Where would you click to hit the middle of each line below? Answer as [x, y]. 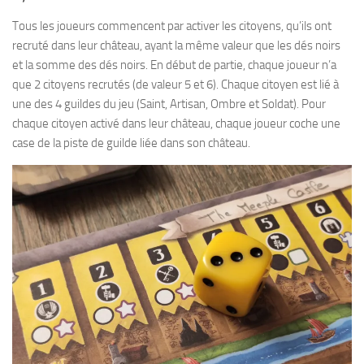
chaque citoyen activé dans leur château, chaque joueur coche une [176, 123]
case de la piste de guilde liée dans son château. [131, 143]
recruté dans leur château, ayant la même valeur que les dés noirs [176, 45]
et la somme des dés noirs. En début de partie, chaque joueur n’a [174, 65]
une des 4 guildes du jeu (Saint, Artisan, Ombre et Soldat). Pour [169, 104]
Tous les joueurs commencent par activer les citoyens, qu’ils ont [172, 26]
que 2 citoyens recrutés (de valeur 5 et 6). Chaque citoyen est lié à [175, 84]
